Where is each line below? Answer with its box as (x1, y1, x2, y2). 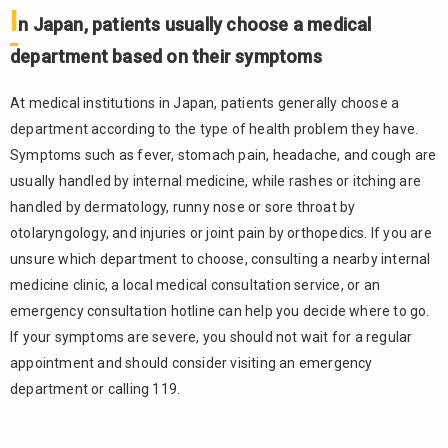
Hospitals (61, 102, 121, 118)
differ (61, 409, 99, 425)
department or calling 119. (10, 381, 181, 397)
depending (61, 430, 130, 446)
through (61, 249, 113, 265)
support (61, 186, 112, 202)
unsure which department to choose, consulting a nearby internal (10, 251, 431, 267)
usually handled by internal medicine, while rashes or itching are (10, 173, 422, 189)
